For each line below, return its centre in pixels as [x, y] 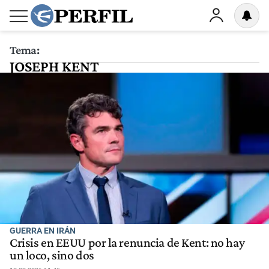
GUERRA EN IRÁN [43, 231]
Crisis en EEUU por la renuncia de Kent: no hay [127, 243]
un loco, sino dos [52, 255]
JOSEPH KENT [54, 66]
